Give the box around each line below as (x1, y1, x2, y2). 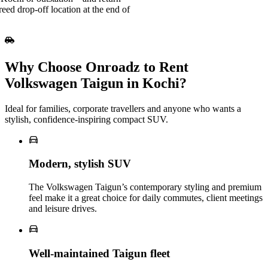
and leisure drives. (29, 203, 97, 214)
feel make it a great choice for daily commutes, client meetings (29, 193, 263, 203)
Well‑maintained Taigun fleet (29, 246, 170, 260)
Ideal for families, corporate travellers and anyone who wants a (5, 103, 241, 114)
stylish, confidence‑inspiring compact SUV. (5, 114, 168, 124)
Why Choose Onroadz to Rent (5, 59, 188, 75)
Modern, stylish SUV (29, 157, 131, 170)
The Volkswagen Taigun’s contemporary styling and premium (29, 182, 261, 193)
